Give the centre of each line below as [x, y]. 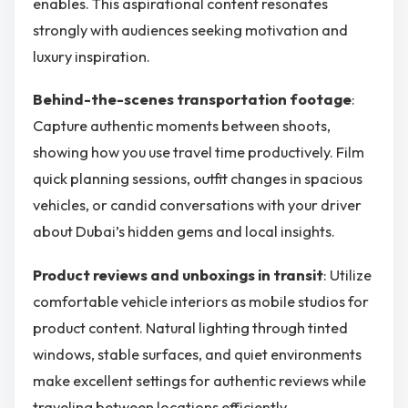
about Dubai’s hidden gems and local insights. [184, 232]
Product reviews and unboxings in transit [178, 275]
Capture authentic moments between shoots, [182, 126]
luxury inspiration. [92, 56]
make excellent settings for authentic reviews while [199, 380]
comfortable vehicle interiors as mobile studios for [201, 301]
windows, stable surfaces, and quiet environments [197, 354]
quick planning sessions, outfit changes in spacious [198, 179]
